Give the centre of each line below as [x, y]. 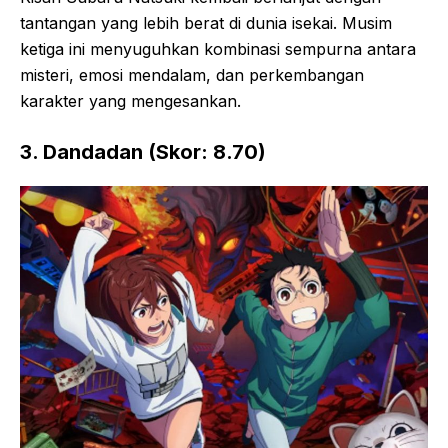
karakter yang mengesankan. [130, 101]
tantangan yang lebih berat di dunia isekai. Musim [206, 23]
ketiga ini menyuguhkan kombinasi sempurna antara [218, 49]
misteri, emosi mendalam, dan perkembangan [192, 75]
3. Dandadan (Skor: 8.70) [143, 152]
